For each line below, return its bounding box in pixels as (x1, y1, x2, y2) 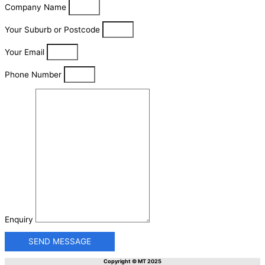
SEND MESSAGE (28, 236, 91, 246)
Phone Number (5, 69, 64, 79)
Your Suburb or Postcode (5, 24, 102, 34)
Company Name (5, 2, 69, 12)
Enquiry (5, 214, 35, 224)
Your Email (5, 47, 47, 57)
